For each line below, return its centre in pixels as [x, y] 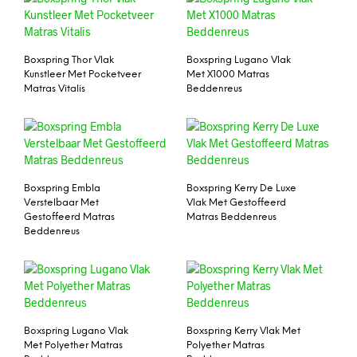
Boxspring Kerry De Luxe [241, 188]
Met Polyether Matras [73, 345]
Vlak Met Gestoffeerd [236, 202]
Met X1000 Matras [228, 75]
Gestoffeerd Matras [69, 217]
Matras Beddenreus [231, 217]
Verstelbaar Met [61, 202]
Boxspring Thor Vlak [69, 61]
